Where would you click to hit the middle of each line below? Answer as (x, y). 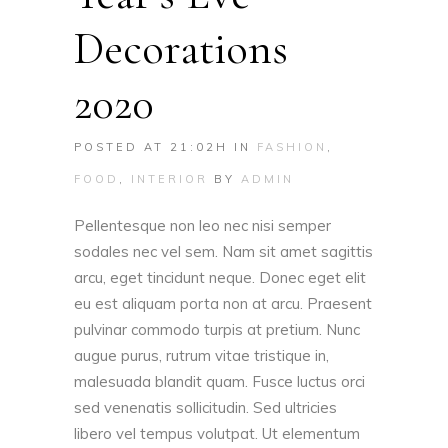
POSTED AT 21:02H (151, 147)
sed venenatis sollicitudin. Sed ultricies (205, 408)
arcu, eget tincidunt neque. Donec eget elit (220, 278)
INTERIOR (169, 179)
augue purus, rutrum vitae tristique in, (201, 356)
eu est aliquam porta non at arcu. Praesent (223, 304)
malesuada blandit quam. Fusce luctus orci (219, 382)
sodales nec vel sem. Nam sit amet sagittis (223, 252)
